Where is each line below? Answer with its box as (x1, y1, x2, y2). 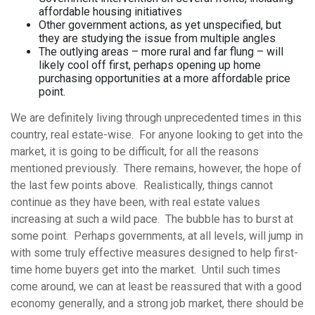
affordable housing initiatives (39, 4, 182, 18)
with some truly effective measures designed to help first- (11, 245, 298, 259)
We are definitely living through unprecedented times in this (11, 110, 302, 124)
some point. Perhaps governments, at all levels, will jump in (11, 229, 303, 243)
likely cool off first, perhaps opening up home (39, 58, 261, 72)
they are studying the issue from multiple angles (39, 31, 276, 45)
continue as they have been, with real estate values (11, 195, 260, 209)
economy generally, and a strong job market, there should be (11, 296, 304, 310)
